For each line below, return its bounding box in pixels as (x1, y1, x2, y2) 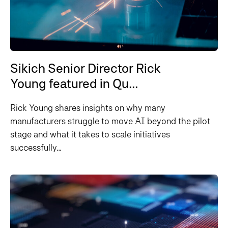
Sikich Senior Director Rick (10, 61, 161, 76)
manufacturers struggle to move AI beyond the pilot (10, 116, 210, 127)
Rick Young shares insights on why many (10, 102, 165, 113)
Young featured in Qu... (10, 76, 138, 92)
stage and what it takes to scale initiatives (10, 129, 170, 140)
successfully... (10, 142, 62, 153)
